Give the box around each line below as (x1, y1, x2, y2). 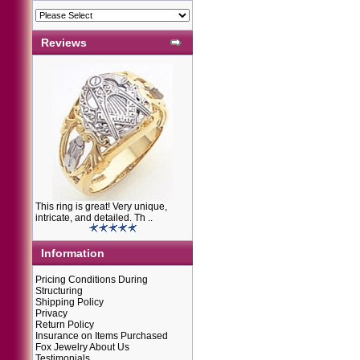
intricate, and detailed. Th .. (35, 212, 153, 224)
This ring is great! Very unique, (35, 201, 167, 213)
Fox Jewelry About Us (35, 342, 129, 353)
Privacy (35, 308, 67, 319)
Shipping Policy (35, 297, 104, 308)
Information (41, 247, 104, 260)
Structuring (35, 285, 83, 297)
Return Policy (35, 319, 94, 330)
